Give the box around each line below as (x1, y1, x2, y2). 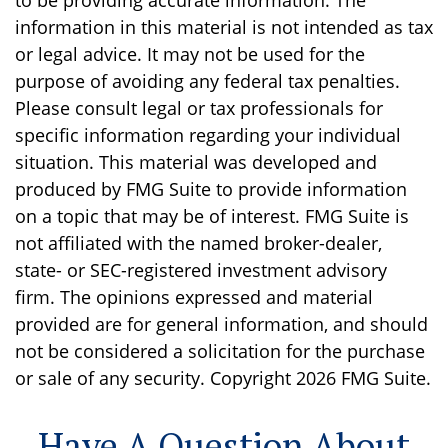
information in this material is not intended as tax (15, 15, 433, 39)
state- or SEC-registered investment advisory (15, 258, 387, 282)
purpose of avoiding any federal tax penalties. (15, 69, 400, 93)
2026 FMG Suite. (296, 366, 431, 390)
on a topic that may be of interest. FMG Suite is (15, 204, 409, 228)
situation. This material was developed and (15, 150, 377, 174)
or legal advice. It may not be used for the (15, 42, 365, 66)
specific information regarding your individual (15, 123, 401, 147)
